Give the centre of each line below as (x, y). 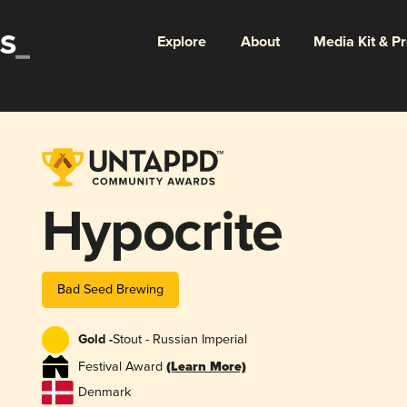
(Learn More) (206, 367)
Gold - (95, 340)
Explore (181, 42)
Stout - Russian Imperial (179, 340)
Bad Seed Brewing (110, 289)
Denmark (104, 392)
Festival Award (122, 366)
